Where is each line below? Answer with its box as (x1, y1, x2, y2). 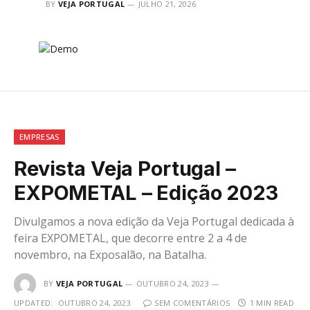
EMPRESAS (19, 131, 60, 142)
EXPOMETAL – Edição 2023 (14, 180, 278, 205)
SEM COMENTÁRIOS (154, 297, 230, 308)
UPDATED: (14, 297, 53, 308)
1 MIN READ (249, 297, 294, 308)
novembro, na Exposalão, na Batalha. (14, 246, 206, 262)
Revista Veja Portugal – (14, 156, 236, 181)
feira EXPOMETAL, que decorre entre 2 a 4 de (14, 230, 247, 246)
